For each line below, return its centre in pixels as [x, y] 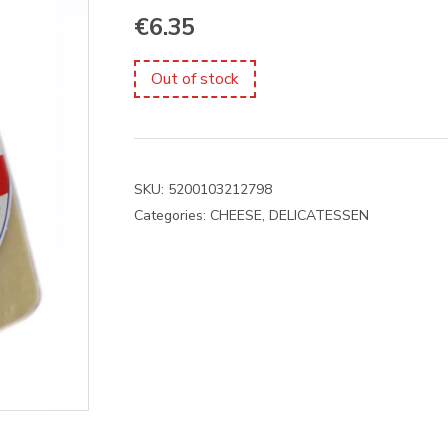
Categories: [172, 215]
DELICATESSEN [319, 215]
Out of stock [195, 79]
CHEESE [236, 215]
